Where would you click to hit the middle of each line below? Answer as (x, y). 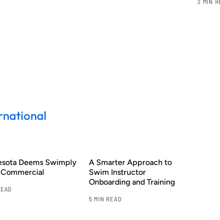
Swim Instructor (117, 172)
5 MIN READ (105, 199)
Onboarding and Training (132, 182)
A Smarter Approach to (130, 162)
